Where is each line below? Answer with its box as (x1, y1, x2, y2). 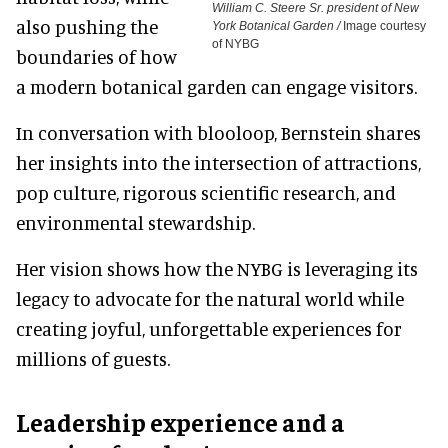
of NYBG (212, 36, 259, 51)
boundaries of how (16, 44, 177, 68)
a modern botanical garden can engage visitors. (16, 74, 417, 98)
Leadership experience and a (16, 405, 345, 437)
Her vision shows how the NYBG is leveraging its (16, 256, 418, 280)
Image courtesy (343, 18, 426, 33)
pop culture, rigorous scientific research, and (16, 180, 396, 204)
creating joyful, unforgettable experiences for (16, 316, 402, 340)
